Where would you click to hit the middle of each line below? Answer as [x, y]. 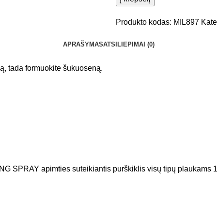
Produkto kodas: [145, 22]
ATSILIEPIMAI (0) [129, 44]
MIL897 [187, 22]
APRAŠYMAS [83, 44]
